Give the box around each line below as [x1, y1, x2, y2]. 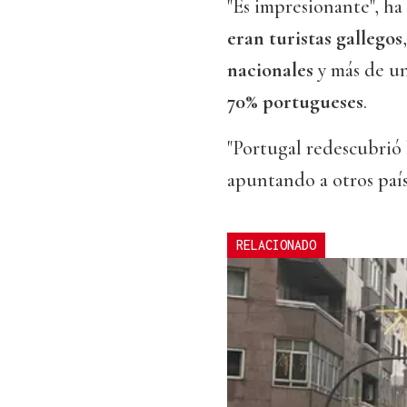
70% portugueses [227, 90, 363, 114]
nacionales [227, 58, 313, 83]
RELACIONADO [236, 237, 316, 253]
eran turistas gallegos [227, 26, 402, 51]
